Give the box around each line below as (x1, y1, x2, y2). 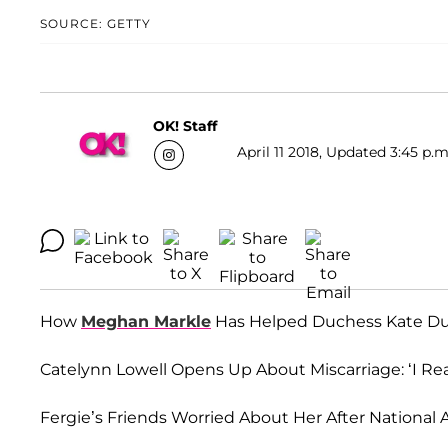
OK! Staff (153, 116, 217, 135)
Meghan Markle (81, 312, 211, 332)
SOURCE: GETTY (40, 16, 151, 32)
